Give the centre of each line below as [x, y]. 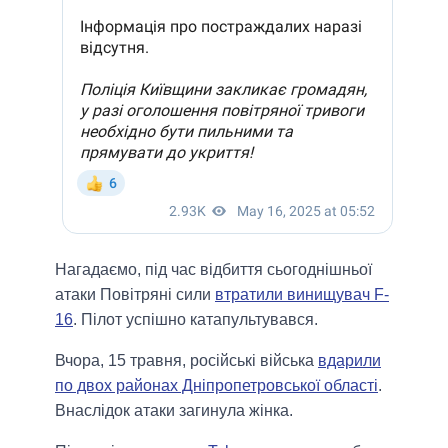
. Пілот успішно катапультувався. [195, 320]
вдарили [349, 361]
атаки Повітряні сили [135, 295]
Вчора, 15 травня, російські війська [186, 361]
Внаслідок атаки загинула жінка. [174, 411]
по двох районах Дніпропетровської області [216, 386]
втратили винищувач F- [302, 295]
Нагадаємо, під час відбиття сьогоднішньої [213, 270]
